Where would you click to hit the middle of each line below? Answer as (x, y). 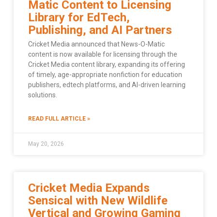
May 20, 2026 (46, 144)
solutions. (43, 95)
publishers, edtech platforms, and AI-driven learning (107, 85)
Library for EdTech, (79, 17)
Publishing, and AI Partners (100, 30)
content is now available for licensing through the (103, 54)
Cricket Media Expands (89, 188)
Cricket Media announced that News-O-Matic (96, 44)
